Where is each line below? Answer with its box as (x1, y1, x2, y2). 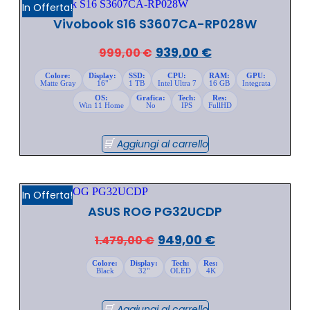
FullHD (208, 100, 232, 109)
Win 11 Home (78, 100, 124, 109)
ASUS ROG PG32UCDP (88, 202, 222, 220)
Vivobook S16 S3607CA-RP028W (53, 15, 257, 33)
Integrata (241, 78, 271, 87)
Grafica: (136, 93, 165, 102)
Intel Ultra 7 (157, 78, 197, 87)
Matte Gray (39, 78, 76, 87)
